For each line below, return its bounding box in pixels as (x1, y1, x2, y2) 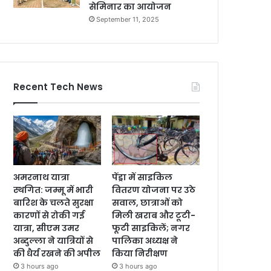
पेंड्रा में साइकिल (112, 171, 173, 183)
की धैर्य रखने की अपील (13, 247, 100, 260)
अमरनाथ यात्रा (13, 171, 70, 183)
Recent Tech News (13, 80, 103, 94)
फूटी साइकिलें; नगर (112, 221, 191, 234)
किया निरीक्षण (112, 247, 168, 260)
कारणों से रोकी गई (13, 209, 85, 221)
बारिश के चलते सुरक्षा (13, 196, 94, 209)
